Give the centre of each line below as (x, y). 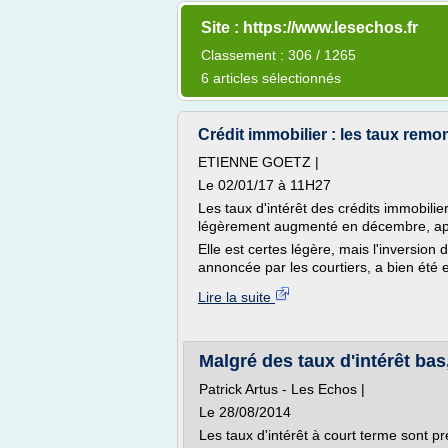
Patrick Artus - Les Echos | (282, 389)
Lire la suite (236, 297)
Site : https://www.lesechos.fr (309, 27)
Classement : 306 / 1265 (278, 55)
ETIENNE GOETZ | (258, 162)
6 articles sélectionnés (271, 78)
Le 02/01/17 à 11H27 (264, 185)
